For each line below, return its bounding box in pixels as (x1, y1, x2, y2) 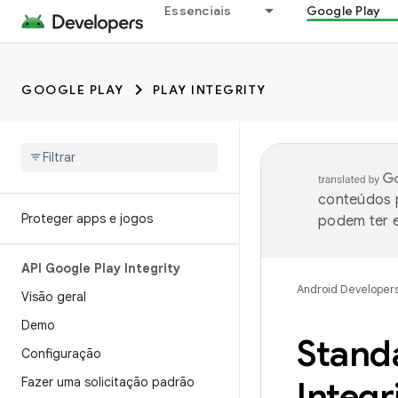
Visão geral (21, 289, 86, 305)
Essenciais (164, 3, 232, 19)
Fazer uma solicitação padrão (21, 374, 195, 390)
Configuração (21, 346, 101, 362)
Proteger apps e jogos (21, 211, 153, 227)
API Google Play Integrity (21, 260, 180, 276)
